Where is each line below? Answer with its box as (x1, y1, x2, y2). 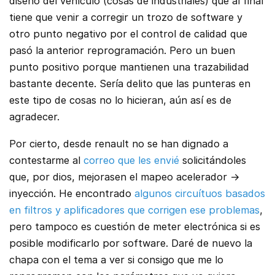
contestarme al (9, 153, 83, 166)
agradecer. (9, 110, 60, 123)
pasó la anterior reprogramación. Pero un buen (9, 44, 235, 57)
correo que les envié (83, 153, 179, 166)
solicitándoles (179, 153, 246, 166)
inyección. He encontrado (9, 187, 134, 199)
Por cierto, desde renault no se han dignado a (9, 137, 228, 150)
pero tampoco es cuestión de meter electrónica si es (9, 220, 260, 233)
